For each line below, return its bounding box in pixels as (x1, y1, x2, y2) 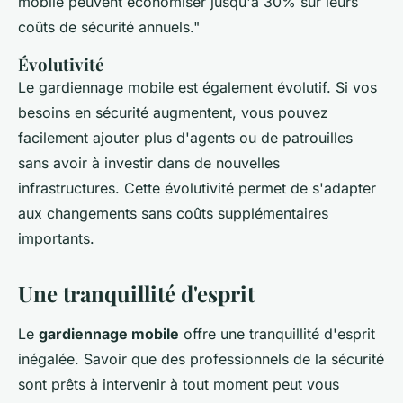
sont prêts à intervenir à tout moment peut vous (18, 374, 339, 393)
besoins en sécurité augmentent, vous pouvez (18, 103, 328, 121)
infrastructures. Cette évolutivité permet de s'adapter (18, 178, 376, 197)
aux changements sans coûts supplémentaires (18, 203, 328, 222)
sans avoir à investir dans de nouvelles (18, 153, 280, 172)
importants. (18, 228, 94, 247)
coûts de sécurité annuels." (18, 17, 200, 36)
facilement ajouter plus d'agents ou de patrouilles (18, 128, 353, 147)
